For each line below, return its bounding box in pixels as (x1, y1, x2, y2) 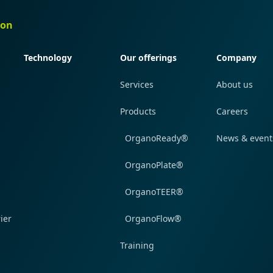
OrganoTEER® (125, 186, 184, 198)
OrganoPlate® (125, 159, 184, 171)
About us (216, 79, 253, 91)
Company (216, 52, 257, 64)
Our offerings (120, 52, 177, 64)
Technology (24, 52, 73, 64)
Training (120, 239, 155, 252)
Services (120, 79, 154, 91)
